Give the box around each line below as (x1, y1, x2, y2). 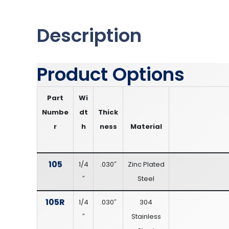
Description (37, 22, 142, 49)
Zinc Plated (127, 159, 165, 169)
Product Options (37, 61, 185, 87)
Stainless (131, 211, 161, 221)
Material (130, 121, 162, 131)
